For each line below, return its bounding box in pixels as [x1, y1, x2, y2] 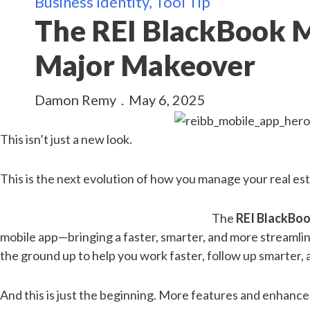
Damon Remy [35, 91, 116, 108]
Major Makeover [35, 47, 255, 82]
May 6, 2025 [129, 91, 206, 108]
